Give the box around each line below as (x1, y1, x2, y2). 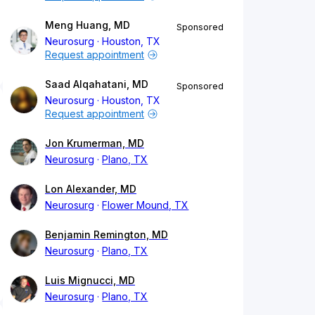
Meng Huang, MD (45, 19, 130, 32)
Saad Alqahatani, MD (45, 78, 148, 91)
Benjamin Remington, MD (45, 229, 168, 241)
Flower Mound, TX (102, 199, 189, 212)
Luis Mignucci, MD (45, 274, 135, 287)
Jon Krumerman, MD (45, 137, 144, 150)
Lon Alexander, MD (45, 183, 136, 195)
